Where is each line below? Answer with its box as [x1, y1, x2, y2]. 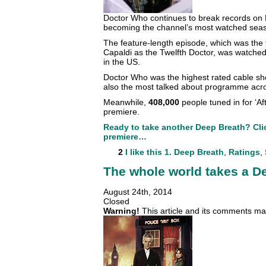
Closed [103, 197, 129, 206]
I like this [125, 147, 162, 157]
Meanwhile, [103, 97, 148, 107]
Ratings [229, 147, 260, 157]
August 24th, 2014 [103, 187, 172, 197]
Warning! [103, 206, 140, 216]
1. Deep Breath [164, 147, 224, 157]
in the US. [103, 56, 140, 66]
